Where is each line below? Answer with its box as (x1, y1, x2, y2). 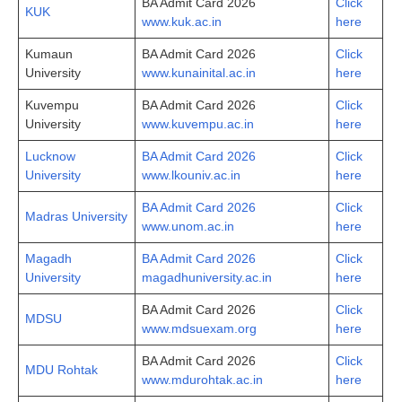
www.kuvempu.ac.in (142, 116, 254, 131)
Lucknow (25, 148, 75, 163)
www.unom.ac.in (142, 218, 234, 233)
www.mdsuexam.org (142, 320, 257, 336)
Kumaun (25, 46, 73, 61)
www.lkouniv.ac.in (142, 167, 240, 182)
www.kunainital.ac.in (142, 65, 256, 80)
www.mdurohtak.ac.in (142, 371, 263, 387)
